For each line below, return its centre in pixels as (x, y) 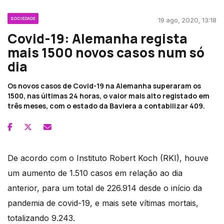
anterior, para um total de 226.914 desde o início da (105, 188)
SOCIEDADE (23, 18)
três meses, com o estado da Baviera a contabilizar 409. (106, 106)
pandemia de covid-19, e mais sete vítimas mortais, (103, 203)
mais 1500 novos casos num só (106, 53)
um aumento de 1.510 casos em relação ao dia (95, 173)
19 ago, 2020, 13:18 (187, 20)
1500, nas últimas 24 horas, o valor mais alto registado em (108, 96)
